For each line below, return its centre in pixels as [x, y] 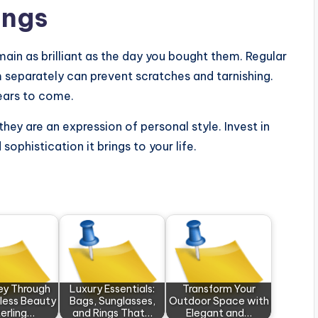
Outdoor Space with [219, 301]
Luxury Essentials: [112, 289]
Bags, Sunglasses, [112, 301]
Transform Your [219, 289]
